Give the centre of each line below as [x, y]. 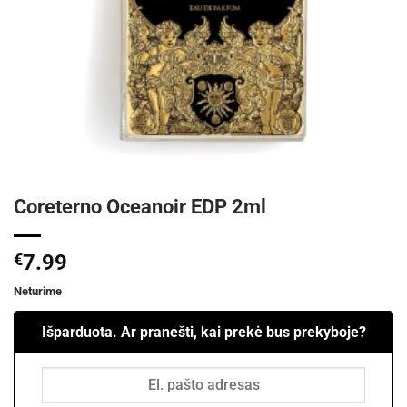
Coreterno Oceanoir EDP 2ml [140, 206]
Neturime [38, 291]
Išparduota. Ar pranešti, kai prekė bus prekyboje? [203, 332]
